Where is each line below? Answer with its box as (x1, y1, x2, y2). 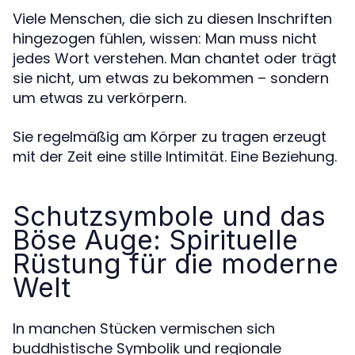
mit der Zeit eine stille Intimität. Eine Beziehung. (13, 146, 337, 166)
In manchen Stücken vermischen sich (13, 318, 275, 338)
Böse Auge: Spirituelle (13, 223, 298, 256)
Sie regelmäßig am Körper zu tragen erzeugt (13, 126, 326, 147)
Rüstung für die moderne (13, 246, 338, 280)
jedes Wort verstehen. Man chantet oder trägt (13, 48, 337, 68)
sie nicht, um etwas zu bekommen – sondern (13, 67, 329, 88)
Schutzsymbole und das (13, 199, 326, 232)
